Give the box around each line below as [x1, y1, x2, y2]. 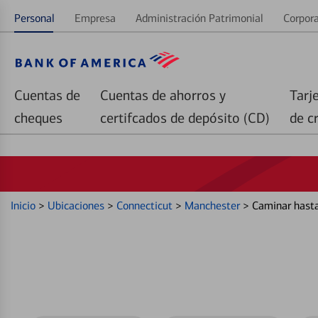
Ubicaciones [48, 199, 107, 212]
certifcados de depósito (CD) [100, 109, 270, 126]
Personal [14, 11, 55, 25]
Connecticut [116, 199, 175, 212]
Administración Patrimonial [136, 11, 263, 25]
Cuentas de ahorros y [100, 87, 226, 104]
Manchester [185, 199, 243, 212]
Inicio [11, 199, 38, 212]
